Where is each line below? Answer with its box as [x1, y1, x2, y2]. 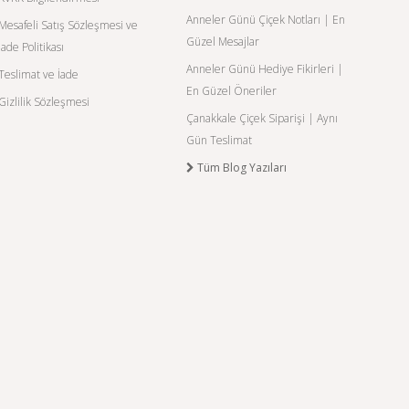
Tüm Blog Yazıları [194, 160, 288, 176]
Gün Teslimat [186, 132, 253, 149]
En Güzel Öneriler [186, 83, 278, 100]
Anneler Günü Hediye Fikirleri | [186, 61, 344, 78]
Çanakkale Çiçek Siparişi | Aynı [186, 110, 339, 127]
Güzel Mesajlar [186, 34, 260, 50]
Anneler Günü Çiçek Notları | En [186, 12, 346, 28]
